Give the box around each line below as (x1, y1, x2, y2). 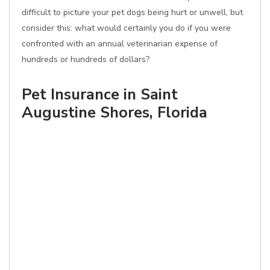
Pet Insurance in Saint (22, 84, 178, 105)
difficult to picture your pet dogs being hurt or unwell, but (22, 7, 243, 18)
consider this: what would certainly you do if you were (22, 22, 231, 34)
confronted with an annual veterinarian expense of (22, 38, 218, 49)
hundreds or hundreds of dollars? (22, 54, 149, 65)
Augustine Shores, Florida (22, 102, 207, 123)
